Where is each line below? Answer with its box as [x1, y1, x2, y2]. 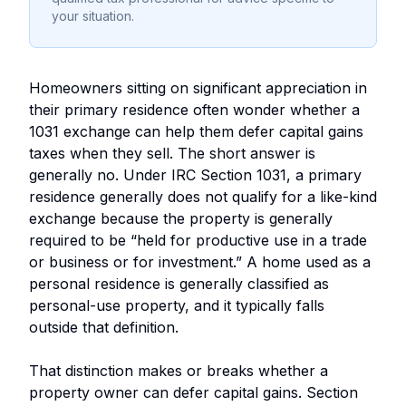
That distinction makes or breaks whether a [29, 361, 328, 380]
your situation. [52, 7, 134, 24]
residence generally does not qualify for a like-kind [29, 187, 377, 206]
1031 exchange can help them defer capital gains [29, 121, 363, 140]
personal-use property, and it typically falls [29, 295, 324, 314]
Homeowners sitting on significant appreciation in [29, 78, 367, 97]
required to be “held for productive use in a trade [29, 230, 367, 249]
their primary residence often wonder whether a [29, 100, 360, 119]
